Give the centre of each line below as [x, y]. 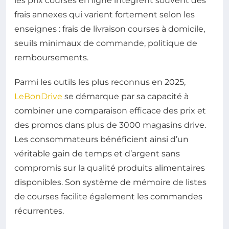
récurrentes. [39, 211]
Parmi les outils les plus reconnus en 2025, [100, 82]
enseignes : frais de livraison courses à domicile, [110, 29]
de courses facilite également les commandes [108, 197]
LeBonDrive [38, 97]
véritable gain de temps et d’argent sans [97, 154]
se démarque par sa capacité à [125, 97]
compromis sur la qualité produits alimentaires [110, 168]
